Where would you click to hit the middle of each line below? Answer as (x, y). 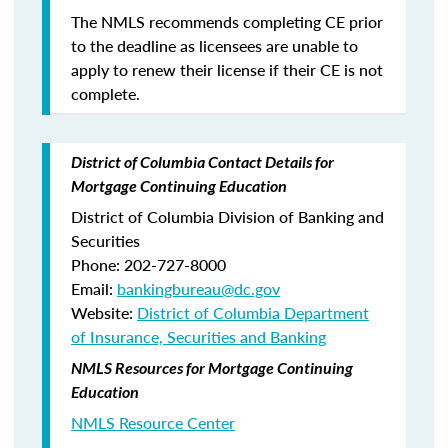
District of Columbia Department (253, 312)
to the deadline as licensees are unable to (214, 45)
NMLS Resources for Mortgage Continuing (212, 367)
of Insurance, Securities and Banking (198, 336)
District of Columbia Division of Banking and (227, 216)
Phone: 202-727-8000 (148, 264)
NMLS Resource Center (153, 422)
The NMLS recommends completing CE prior (227, 21)
